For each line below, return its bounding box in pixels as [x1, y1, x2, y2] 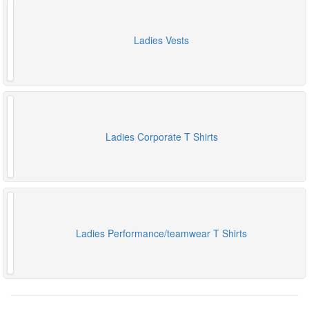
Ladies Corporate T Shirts [105, 130, 218, 144]
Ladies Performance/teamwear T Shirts [76, 226, 247, 241]
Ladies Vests [134, 33, 189, 48]
